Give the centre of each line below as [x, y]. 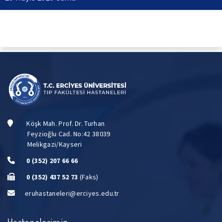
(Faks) [89, 177]
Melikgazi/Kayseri [45, 144]
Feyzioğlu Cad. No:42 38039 [59, 134]
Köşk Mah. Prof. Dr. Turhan [65, 124]
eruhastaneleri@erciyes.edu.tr [72, 194]
